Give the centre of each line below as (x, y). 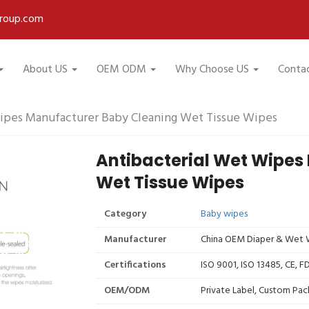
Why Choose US (212, 70)
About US (45, 70)
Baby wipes (224, 214)
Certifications (135, 265)
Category (125, 214)
